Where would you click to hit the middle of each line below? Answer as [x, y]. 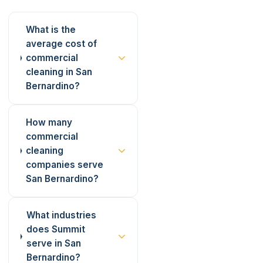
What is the [50, 30]
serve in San [53, 243]
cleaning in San [59, 72]
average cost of [61, 44]
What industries [61, 215]
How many [49, 122]
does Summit [55, 229]
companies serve [64, 165]
